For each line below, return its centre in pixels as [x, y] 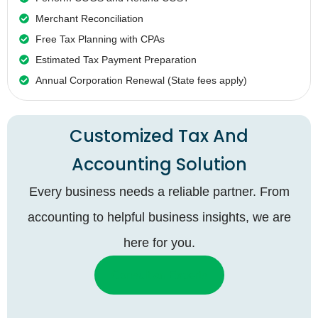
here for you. [159, 242]
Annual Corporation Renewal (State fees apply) [141, 80]
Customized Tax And [159, 136]
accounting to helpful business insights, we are [159, 217]
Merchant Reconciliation [89, 18]
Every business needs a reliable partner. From [159, 191]
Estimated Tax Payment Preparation [116, 59]
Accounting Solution [159, 164]
